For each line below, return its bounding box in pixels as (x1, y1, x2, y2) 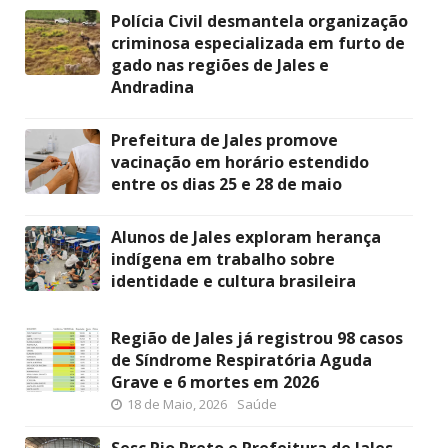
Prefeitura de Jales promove (111, 129, 338, 151)
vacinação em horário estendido (111, 151, 369, 173)
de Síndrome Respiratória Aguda (111, 349, 372, 371)
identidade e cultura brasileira (111, 270, 356, 292)
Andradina (111, 76, 194, 98)
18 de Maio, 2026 (127, 395, 227, 413)
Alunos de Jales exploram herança (111, 226, 381, 248)
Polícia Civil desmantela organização (111, 10, 408, 32)
